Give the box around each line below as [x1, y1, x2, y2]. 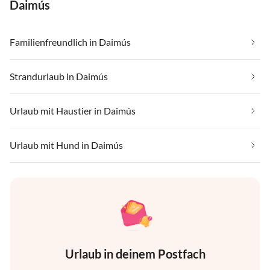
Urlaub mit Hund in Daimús [10, 139, 123, 151]
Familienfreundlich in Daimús [10, 36, 131, 48]
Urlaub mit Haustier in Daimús [10, 105, 136, 117]
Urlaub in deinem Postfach [64, 246, 206, 262]
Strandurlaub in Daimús [10, 71, 108, 83]
